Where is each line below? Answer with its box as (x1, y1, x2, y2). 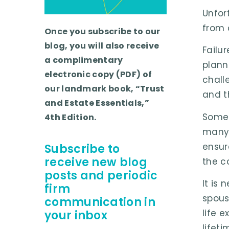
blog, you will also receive (44, 40, 159, 52)
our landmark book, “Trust (44, 83, 165, 95)
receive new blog (44, 154, 147, 170)
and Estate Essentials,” (44, 97, 149, 109)
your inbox (44, 207, 108, 223)
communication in (44, 194, 155, 210)
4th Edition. (44, 111, 97, 124)
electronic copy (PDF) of (44, 68, 152, 81)
